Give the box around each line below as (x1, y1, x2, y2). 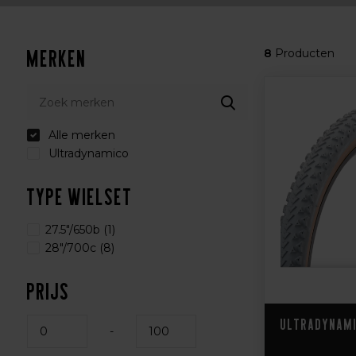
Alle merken (44, 128, 115, 142)
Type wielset (26, 184, 133, 211)
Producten (271, 46, 335, 60)
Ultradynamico (44, 146, 129, 161)
